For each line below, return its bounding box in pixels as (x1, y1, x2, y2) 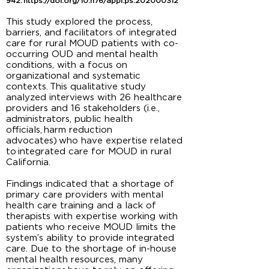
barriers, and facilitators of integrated (6, 28, 177, 37)
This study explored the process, (6, 17, 153, 26)
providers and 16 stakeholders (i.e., (6, 104, 160, 113)
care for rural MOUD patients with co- (6, 39, 178, 48)
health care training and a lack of (6, 201, 156, 210)
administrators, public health (6, 115, 133, 124)
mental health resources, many (6, 255, 143, 264)
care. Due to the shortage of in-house (6, 244, 177, 253)
